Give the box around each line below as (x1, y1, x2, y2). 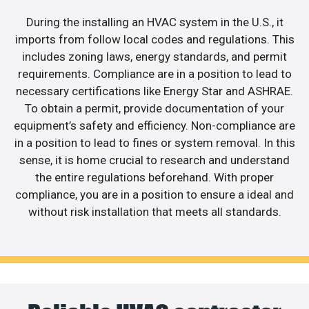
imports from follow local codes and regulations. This (14, 32, 295, 47)
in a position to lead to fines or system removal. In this (14, 136, 295, 150)
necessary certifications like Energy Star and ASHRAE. (16, 84, 293, 99)
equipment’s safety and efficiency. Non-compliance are (14, 119, 295, 133)
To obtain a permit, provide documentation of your (25, 101, 284, 116)
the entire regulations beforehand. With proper (35, 170, 274, 185)
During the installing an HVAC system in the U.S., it (26, 15, 283, 30)
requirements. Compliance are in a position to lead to (17, 67, 292, 81)
